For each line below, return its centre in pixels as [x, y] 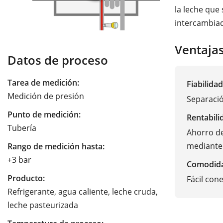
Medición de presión [46, 96]
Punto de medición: [44, 115]
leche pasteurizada [43, 205]
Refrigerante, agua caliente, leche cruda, [83, 192]
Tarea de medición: [43, 83]
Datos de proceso [58, 60]
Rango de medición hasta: [56, 147]
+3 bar [19, 160]
